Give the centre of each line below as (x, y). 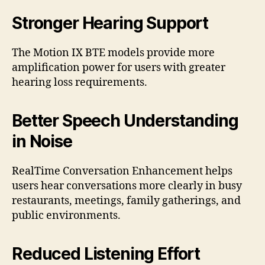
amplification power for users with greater (119, 67)
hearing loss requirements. (80, 82)
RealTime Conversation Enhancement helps (122, 171)
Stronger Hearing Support (110, 23)
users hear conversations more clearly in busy (127, 186)
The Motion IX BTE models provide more (113, 53)
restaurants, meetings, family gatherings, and (126, 201)
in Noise (42, 141)
